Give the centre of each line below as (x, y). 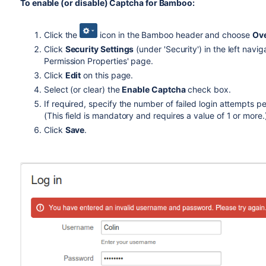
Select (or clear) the (83, 90)
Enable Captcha (154, 90)
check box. (208, 90)
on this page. (107, 75)
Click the (62, 35)
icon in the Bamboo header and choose (175, 35)
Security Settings (99, 49)
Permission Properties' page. (99, 61)
